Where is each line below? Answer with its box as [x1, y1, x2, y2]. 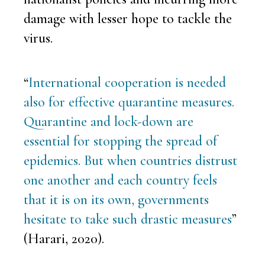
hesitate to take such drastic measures [24, 210, 232, 228]
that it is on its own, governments [24, 190, 209, 208]
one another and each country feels [24, 171, 217, 189]
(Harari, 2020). [24, 230, 104, 247]
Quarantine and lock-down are [24, 112, 193, 130]
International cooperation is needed [28, 73, 226, 91]
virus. [24, 29, 53, 47]
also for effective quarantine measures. [24, 93, 234, 111]
